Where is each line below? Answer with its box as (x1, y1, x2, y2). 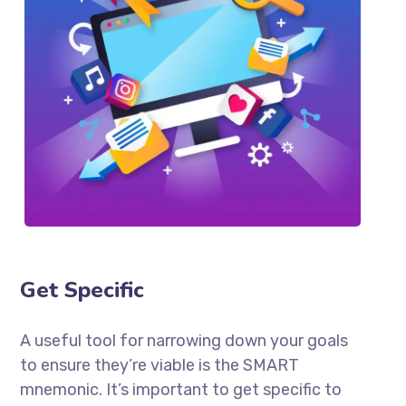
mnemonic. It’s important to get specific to (20, 379, 343, 400)
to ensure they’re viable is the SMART (20, 354, 300, 375)
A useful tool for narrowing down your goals (20, 330, 349, 351)
